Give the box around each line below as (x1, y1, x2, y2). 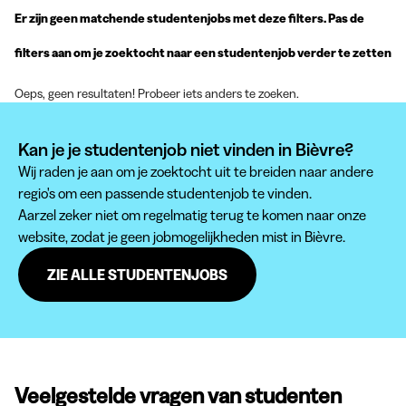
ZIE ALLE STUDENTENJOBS (47, 266, 227, 284)
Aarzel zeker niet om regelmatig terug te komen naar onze (18, 206, 366, 224)
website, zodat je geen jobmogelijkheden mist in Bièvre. (18, 227, 345, 246)
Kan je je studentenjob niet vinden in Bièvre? (18, 139, 353, 160)
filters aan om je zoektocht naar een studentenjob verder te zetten (14, 44, 391, 61)
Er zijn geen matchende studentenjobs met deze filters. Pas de (14, 10, 364, 26)
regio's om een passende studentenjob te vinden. (18, 184, 312, 202)
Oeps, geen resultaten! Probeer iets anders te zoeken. (14, 85, 299, 101)
